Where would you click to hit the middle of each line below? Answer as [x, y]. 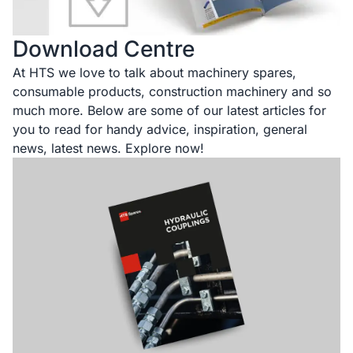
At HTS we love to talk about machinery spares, [154, 73]
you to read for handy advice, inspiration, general [160, 130]
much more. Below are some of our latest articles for [169, 111]
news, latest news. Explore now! [108, 149]
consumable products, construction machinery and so [172, 92]
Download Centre [104, 49]
